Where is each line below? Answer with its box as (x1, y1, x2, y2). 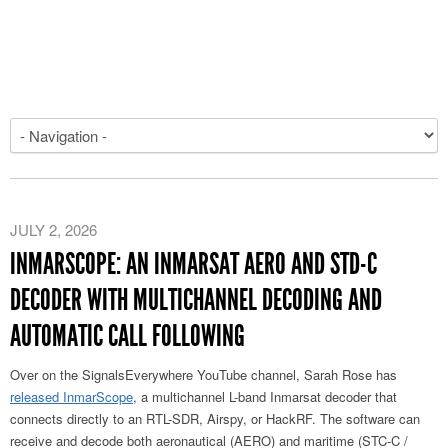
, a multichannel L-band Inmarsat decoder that (133, 387, 397, 406)
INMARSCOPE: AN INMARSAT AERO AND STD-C (10, 246, 377, 282)
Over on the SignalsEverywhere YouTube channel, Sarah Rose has (10, 365, 397, 384)
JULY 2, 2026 (10, 219, 97, 240)
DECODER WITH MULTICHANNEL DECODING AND (10, 282, 382, 318)
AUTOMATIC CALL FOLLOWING (10, 318, 245, 354)
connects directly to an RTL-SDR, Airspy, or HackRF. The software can (10, 409, 420, 428)
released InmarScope (10, 387, 133, 406)
